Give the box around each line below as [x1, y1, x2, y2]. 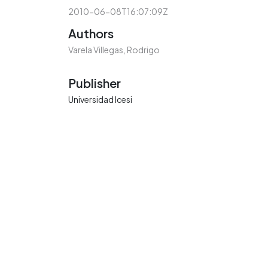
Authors [68, 26, 114, 41]
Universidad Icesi [68, 94, 132, 105]
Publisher [68, 75, 121, 91]
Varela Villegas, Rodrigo [68, 44, 160, 56]
